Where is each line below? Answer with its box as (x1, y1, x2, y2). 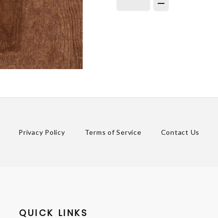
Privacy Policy (18, 127, 65, 136)
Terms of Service (84, 127, 142, 136)
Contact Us (161, 127, 200, 136)
